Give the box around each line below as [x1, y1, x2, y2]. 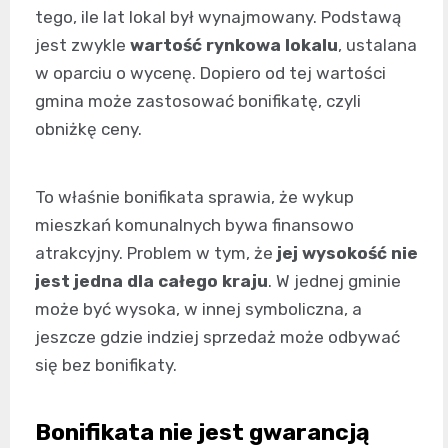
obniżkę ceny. [35, 118, 142, 139]
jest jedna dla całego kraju [35, 270, 268, 291]
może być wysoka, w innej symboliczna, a [35, 298, 362, 319]
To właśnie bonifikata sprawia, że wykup [35, 186, 354, 207]
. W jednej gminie [268, 270, 401, 291]
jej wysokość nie [277, 242, 418, 263]
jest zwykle [35, 34, 130, 55]
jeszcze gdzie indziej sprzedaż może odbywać [35, 326, 400, 347]
